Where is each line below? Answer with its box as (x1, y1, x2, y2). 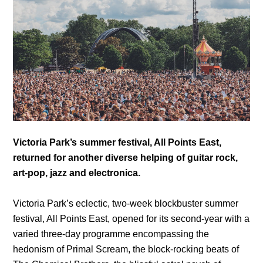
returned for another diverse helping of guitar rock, (13, 153, 238, 163)
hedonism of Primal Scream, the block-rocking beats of (13, 244, 240, 255)
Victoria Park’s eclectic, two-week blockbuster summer (13, 198, 239, 209)
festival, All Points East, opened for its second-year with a (13, 214, 250, 224)
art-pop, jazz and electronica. (13, 168, 141, 178)
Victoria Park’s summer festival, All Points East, (13, 137, 222, 148)
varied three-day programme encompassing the (13, 229, 210, 240)
